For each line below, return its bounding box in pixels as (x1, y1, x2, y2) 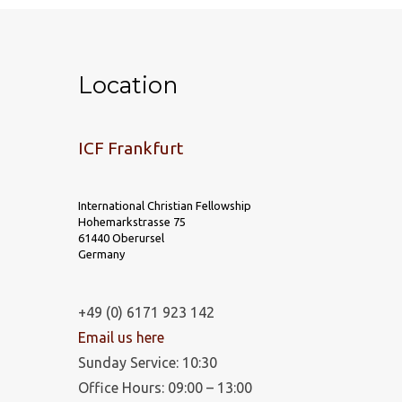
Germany (78, 247, 125, 260)
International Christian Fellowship (78, 198, 251, 212)
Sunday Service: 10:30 (78, 354, 217, 371)
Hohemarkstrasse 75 (78, 214, 186, 228)
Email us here (78, 329, 164, 346)
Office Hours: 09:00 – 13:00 (78, 380, 252, 397)
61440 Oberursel (78, 231, 164, 244)
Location (78, 71, 178, 100)
